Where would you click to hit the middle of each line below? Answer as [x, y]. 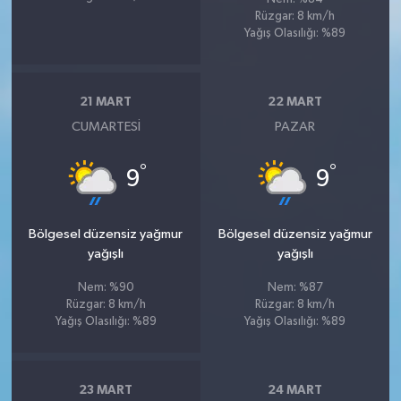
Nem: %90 [106, 287]
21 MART [106, 102]
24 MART [295, 391]
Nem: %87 [295, 287]
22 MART [295, 102]
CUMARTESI [106, 126]
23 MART [106, 391]
